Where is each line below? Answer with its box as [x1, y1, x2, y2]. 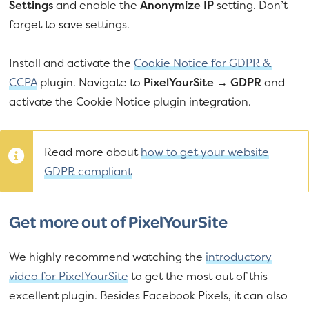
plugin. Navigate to [37, 74, 144, 90]
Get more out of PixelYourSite [9, 210, 228, 233]
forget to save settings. [9, 16, 130, 32]
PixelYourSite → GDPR [143, 74, 262, 90]
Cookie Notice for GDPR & [134, 54, 272, 70]
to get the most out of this [128, 268, 268, 283]
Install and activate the [9, 54, 134, 70]
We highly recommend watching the [9, 248, 206, 264]
